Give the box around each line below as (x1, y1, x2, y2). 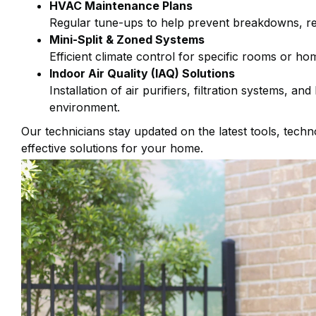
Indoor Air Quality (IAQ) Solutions (49, 66, 235, 81)
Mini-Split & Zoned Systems (49, 32, 205, 47)
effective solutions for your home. (21, 141, 203, 156)
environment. (49, 100, 120, 115)
